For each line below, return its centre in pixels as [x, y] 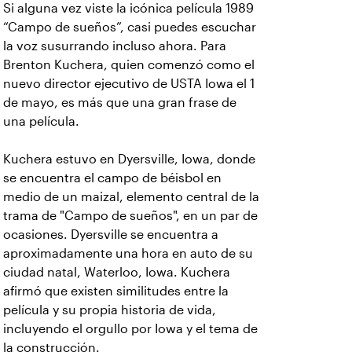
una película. [41, 121]
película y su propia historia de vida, [110, 310]
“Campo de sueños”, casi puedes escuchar [130, 27]
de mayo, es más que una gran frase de [120, 103]
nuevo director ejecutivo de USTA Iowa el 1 [129, 84]
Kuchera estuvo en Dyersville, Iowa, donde [129, 159]
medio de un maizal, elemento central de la [131, 197]
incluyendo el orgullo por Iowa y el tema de [130, 329]
